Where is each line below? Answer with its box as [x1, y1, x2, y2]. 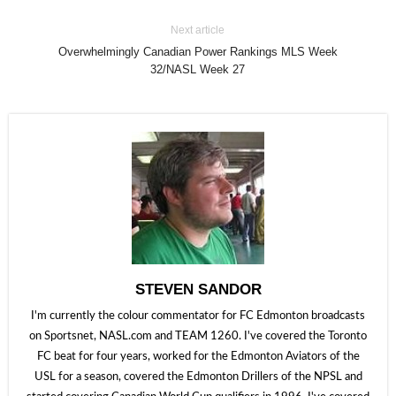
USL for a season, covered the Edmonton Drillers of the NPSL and [34, 371, 362, 383]
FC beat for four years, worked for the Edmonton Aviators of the [36, 351, 360, 362]
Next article [171, 24, 225, 36]
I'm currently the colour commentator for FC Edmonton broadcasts [31, 310, 365, 322]
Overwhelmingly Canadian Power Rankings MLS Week [57, 45, 338, 58]
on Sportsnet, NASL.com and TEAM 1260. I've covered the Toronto [29, 331, 367, 342]
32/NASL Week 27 [150, 63, 246, 76]
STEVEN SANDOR [134, 281, 262, 298]
